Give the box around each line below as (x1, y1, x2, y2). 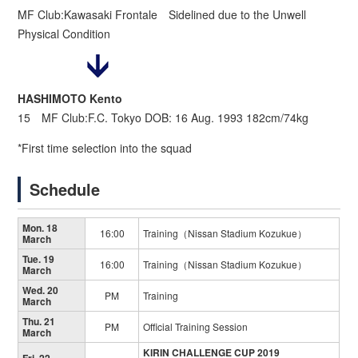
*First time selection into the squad (18, 140, 193, 157)
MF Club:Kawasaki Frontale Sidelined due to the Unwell (18, 6, 307, 23)
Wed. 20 (22, 283, 59, 298)
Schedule (30, 177, 101, 201)
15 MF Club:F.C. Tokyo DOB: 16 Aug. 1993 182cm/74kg (18, 109, 309, 126)
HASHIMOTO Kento (18, 90, 123, 107)
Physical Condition (18, 26, 111, 42)
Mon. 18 (22, 221, 58, 236)
